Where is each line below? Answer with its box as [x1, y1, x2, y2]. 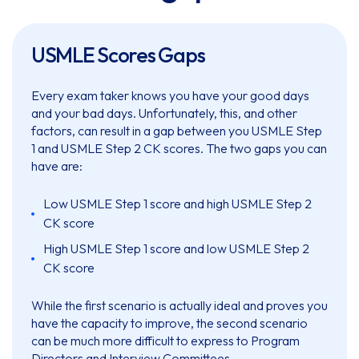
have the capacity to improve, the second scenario [31, 315, 308, 332]
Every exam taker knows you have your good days [31, 87, 309, 104]
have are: [31, 158, 83, 175]
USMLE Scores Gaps [31, 42, 205, 69]
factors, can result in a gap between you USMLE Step [31, 123, 322, 139]
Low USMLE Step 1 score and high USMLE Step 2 [43, 196, 312, 212]
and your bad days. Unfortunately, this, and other [31, 105, 297, 122]
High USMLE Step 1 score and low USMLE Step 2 [43, 240, 309, 257]
